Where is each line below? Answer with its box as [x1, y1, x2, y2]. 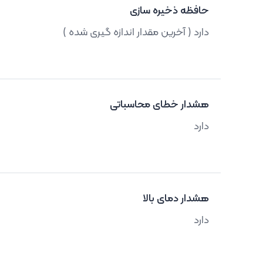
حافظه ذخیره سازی [130, 3, 209, 19]
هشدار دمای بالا [143, 191, 209, 207]
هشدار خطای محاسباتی [110, 97, 209, 113]
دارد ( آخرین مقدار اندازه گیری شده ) [63, 25, 209, 41]
